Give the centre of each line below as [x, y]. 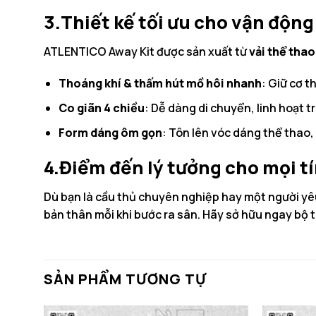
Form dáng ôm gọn [110, 132]
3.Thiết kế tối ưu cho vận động [179, 22]
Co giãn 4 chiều [101, 108]
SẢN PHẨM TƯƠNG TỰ [125, 279]
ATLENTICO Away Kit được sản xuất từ [146, 51]
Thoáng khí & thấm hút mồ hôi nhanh [160, 84]
